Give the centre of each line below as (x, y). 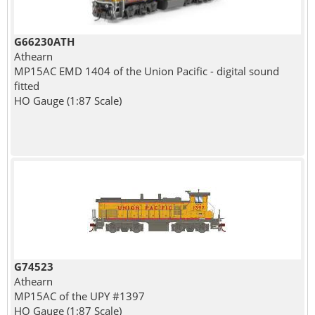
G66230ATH (44, 41)
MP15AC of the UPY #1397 (79, 296)
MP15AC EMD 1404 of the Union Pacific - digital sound (146, 71)
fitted (26, 85)
